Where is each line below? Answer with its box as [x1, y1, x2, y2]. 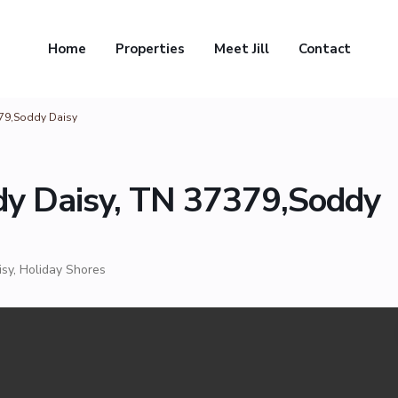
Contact [298, 40, 351, 58]
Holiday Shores [20, 261, 106, 278]
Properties [115, 40, 185, 58]
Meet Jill [213, 40, 269, 58]
